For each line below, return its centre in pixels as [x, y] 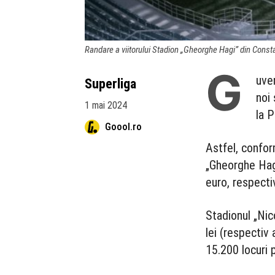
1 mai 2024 [106, 105]
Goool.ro [123, 126]
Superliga [110, 84]
